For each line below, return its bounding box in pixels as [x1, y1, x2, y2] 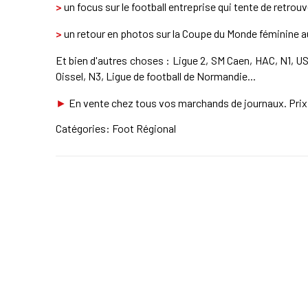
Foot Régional [111, 121, 176, 135]
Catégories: [55, 121, 112, 135]
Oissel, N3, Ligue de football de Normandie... [55, 69, 256, 82]
